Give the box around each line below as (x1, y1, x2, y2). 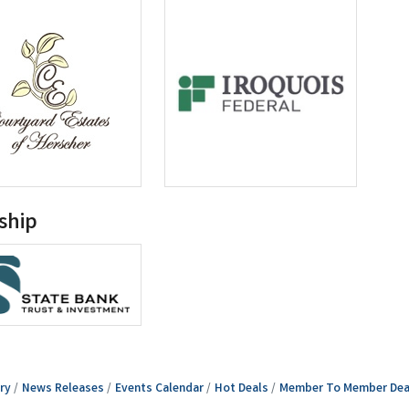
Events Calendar (114, 380, 204, 399)
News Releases (21, 380, 104, 399)
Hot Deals (214, 380, 268, 399)
